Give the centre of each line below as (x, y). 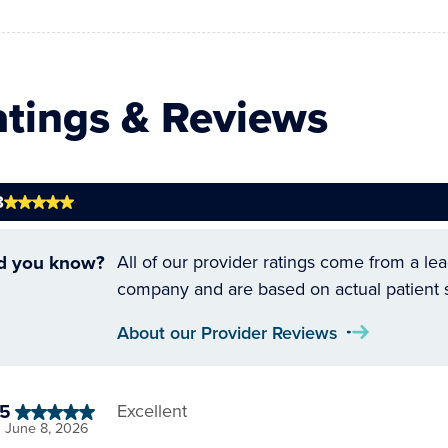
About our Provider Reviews (233, 333)
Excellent (152, 411)
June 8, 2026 (47, 428)
